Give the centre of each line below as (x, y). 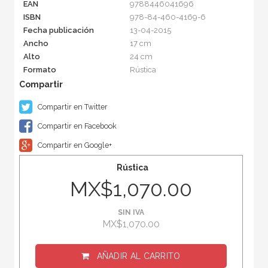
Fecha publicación (58, 31)
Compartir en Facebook (76, 126)
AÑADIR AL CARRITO (138, 256)
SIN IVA (131, 213)
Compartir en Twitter (71, 107)
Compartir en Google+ (74, 145)
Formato (39, 70)
